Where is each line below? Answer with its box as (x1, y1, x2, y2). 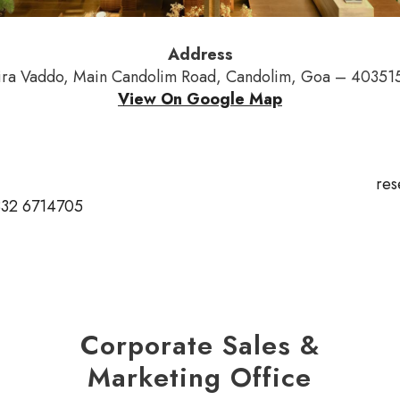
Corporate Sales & (79, 326, 320, 365)
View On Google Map (118, 87, 282, 112)
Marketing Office (87, 358, 312, 397)
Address (167, 43, 233, 67)
